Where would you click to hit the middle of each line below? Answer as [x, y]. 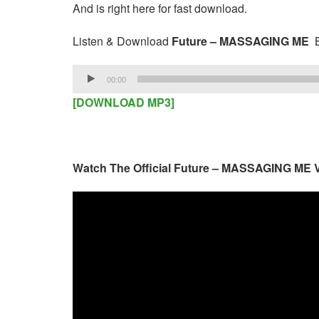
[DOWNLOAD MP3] [124, 103]
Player [88, 92]
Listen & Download [122, 41]
